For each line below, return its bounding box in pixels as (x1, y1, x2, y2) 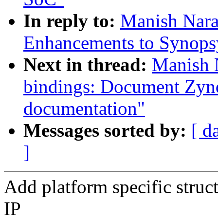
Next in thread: (23, 54, 152, 75)
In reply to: (23, 10, 120, 32)
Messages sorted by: (23, 120, 191, 141)
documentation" (23, 98, 145, 119)
